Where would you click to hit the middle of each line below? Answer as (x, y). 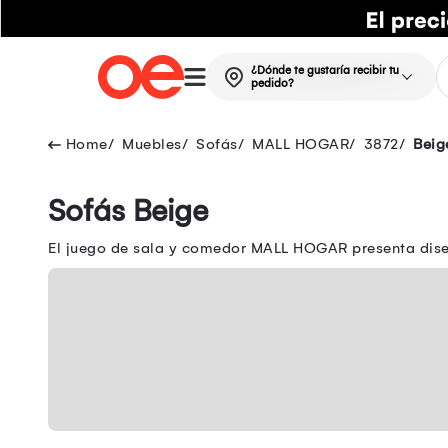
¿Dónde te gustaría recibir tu (324, 71)
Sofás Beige (128, 211)
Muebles (152, 144)
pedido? (272, 84)
